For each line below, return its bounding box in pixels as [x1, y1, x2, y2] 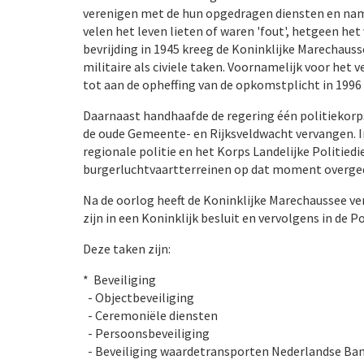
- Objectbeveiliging [83, 289, 194, 305]
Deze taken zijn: [83, 240, 171, 257]
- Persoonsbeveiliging [83, 325, 210, 341]
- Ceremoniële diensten [83, 307, 218, 323]
